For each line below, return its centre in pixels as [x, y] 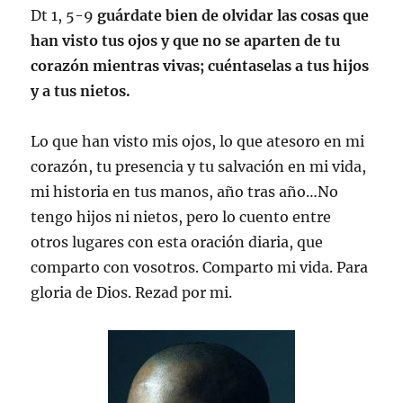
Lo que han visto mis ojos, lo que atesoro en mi [198, 142]
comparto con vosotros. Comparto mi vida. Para [200, 268]
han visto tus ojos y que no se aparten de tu [186, 41]
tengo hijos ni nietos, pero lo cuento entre [181, 217]
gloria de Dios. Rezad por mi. [132, 293]
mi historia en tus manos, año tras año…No [185, 192]
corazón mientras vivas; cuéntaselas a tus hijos [200, 66]
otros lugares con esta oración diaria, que [177, 242]
